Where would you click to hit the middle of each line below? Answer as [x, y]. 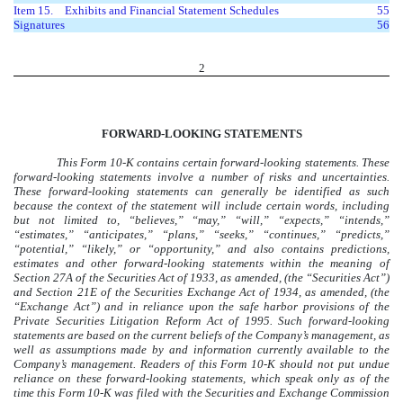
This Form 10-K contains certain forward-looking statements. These [223, 162]
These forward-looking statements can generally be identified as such [201, 191]
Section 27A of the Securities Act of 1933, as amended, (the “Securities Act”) [201, 277]
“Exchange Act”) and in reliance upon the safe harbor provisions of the [201, 306]
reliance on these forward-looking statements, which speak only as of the [201, 378]
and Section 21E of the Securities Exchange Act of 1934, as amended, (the [201, 291]
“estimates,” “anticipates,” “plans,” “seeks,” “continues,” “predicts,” [201, 234]
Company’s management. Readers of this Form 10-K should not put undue [201, 363]
